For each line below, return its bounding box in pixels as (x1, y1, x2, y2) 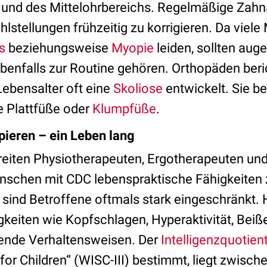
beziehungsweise (5, 41, 111, 55)
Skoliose (113, 81, 163, 96)
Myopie (111, 41, 154, 55)
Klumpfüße (92, 101, 156, 116)
